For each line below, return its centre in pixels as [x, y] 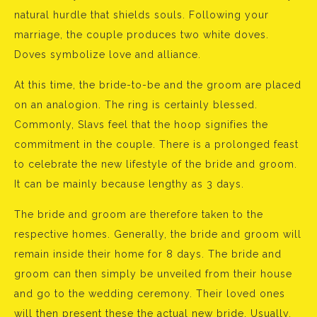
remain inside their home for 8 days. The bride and [148, 254]
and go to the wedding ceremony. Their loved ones [150, 294]
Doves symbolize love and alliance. [108, 55]
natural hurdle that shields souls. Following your [142, 15]
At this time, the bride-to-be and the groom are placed [158, 85]
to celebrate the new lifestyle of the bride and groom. [156, 165]
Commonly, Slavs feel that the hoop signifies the [141, 125]
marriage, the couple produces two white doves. [142, 35]
